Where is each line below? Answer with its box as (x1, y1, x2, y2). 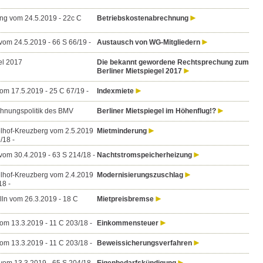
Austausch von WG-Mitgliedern (96, 38, 200, 46)
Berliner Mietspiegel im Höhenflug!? (96, 107, 216, 115)
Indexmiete (96, 87, 134, 95)
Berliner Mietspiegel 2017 (96, 67, 182, 75)
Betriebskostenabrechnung (96, 14, 188, 22)
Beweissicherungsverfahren (96, 239, 192, 247)
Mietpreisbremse (96, 195, 154, 203)
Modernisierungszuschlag (96, 171, 183, 179)
